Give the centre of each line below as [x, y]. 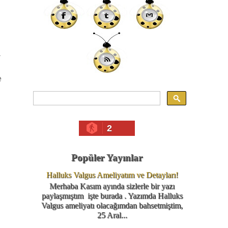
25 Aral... [112, 215]
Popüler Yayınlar [107, 158]
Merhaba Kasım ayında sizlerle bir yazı [112, 186]
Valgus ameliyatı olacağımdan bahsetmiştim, [112, 206]
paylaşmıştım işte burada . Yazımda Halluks [112, 196]
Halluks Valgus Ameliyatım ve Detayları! [112, 175]
